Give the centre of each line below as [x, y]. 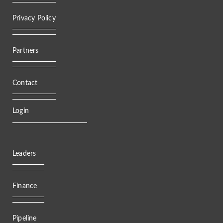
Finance [25, 186]
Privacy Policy [34, 19]
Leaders [24, 154]
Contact [25, 83]
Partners [26, 51]
